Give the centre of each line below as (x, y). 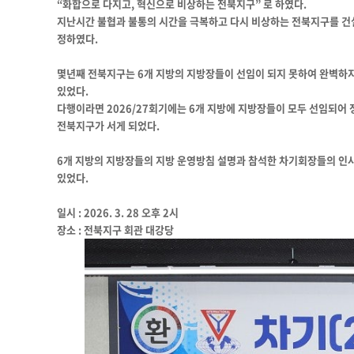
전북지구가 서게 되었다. (108, 125)
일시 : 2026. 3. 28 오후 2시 (118, 212)
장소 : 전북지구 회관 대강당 (115, 229)
